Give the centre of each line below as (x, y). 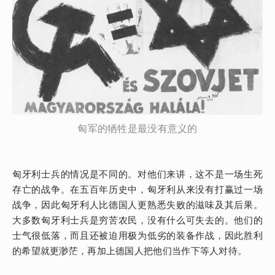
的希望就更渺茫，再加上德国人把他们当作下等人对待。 (130, 251)
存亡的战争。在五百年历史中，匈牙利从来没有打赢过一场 (137, 190)
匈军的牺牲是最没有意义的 (137, 129)
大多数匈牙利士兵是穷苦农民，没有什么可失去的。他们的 (137, 221)
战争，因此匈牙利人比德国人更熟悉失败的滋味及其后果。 (137, 205)
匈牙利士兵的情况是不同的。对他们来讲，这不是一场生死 (137, 175)
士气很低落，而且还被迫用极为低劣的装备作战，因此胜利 (137, 236)
